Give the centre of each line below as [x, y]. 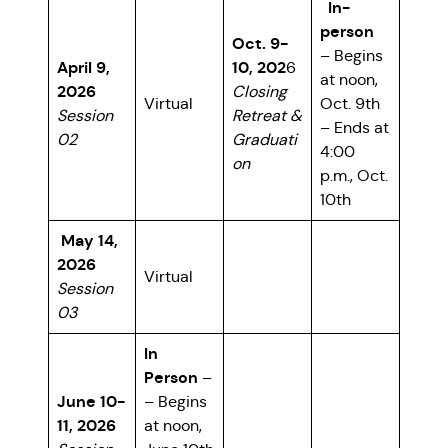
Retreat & [267, 116]
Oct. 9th [350, 104]
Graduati [264, 140]
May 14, [87, 241]
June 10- [91, 402]
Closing [259, 92]
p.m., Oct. [354, 176]
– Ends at [354, 128]
